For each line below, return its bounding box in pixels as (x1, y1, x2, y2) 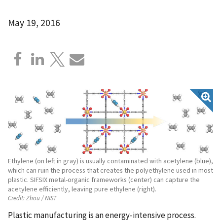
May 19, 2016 (8, 16, 60, 29)
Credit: (8, 194, 25, 202)
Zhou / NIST (25, 194, 57, 202)
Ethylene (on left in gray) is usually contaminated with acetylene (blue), (8, 156, 213, 165)
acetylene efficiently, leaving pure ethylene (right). (8, 184, 156, 193)
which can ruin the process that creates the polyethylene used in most (8, 165, 213, 175)
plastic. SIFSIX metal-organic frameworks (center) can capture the (8, 175, 200, 184)
